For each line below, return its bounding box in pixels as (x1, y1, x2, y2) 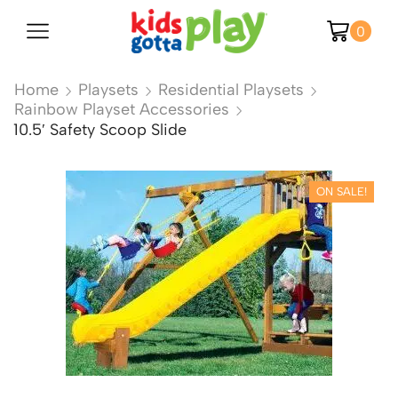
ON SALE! (316, 185, 367, 198)
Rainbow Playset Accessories (14, 99, 229, 119)
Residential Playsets (158, 80, 304, 99)
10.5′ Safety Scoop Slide (13, 120, 187, 139)
